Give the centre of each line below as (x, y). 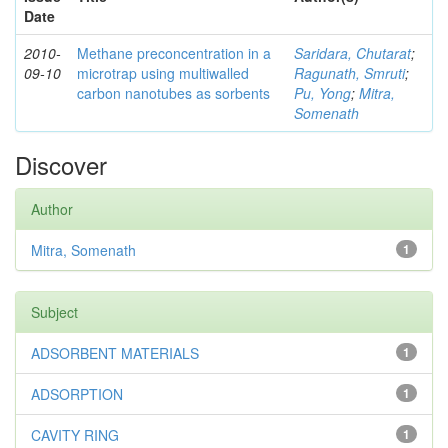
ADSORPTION (77, 393)
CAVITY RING (75, 434)
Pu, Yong (322, 92)
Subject (54, 311)
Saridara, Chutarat (352, 52)
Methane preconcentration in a (174, 52)
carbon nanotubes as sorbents (173, 92)
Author (52, 208)
